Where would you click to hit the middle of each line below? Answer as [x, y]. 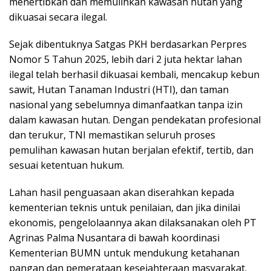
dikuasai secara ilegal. [58, 17]
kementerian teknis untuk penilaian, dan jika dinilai [125, 207]
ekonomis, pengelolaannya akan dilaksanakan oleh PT [133, 222]
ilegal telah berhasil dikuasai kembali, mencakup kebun [134, 74]
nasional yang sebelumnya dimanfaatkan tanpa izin [126, 104]
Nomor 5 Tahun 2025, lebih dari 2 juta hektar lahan [126, 59]
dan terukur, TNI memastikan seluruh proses [112, 135]
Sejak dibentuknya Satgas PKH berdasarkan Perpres [128, 44]
